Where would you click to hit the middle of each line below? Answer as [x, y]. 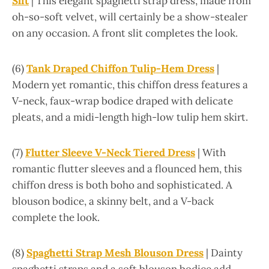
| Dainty [223, 253]
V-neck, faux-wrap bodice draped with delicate [122, 101]
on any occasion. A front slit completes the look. [126, 33]
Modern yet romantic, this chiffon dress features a [130, 85]
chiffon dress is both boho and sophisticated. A [122, 185]
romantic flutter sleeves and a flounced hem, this [127, 169]
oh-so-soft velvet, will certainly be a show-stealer [130, 17]
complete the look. [56, 217]
